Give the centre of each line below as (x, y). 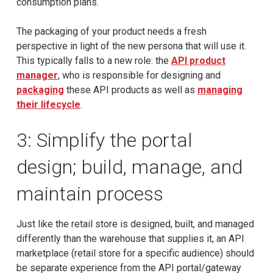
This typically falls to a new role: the (94, 60)
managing (220, 90)
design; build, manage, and (129, 167)
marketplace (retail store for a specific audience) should (135, 253)
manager (37, 75)
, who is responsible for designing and (139, 75)
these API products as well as (130, 90)
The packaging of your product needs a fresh (111, 31)
